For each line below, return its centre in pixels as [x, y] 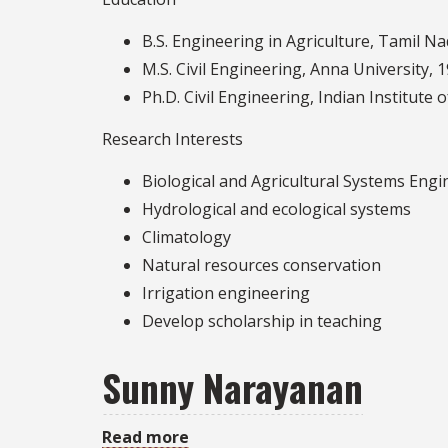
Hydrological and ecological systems [276, 208]
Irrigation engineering [226, 292]
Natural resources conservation [261, 264]
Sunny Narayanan [232, 388]
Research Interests [172, 138]
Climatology [186, 236]
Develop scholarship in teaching [262, 320]
